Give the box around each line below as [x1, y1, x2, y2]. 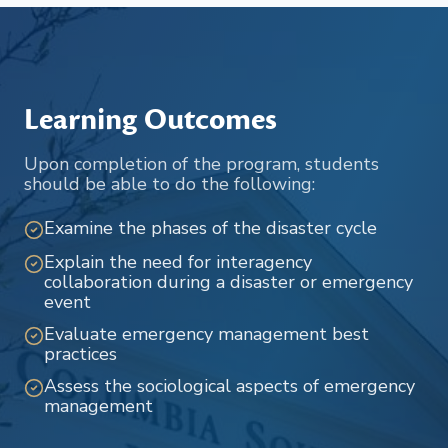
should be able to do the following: [24, 172, 315, 196]
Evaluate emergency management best [44, 322, 369, 346]
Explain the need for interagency [44, 250, 312, 274]
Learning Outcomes [24, 101, 277, 139]
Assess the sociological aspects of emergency [44, 374, 415, 398]
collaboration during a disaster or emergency [44, 270, 413, 294]
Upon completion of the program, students [24, 152, 379, 176]
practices [44, 342, 117, 366]
